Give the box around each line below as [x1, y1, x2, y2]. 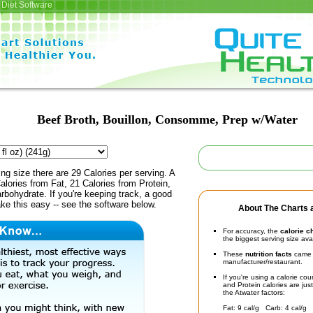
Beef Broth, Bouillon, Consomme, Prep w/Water [36, 112, 298, 126]
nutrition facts [245, 250, 292, 258]
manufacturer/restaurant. [223, 258, 303, 265]
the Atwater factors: [223, 289, 285, 296]
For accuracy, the [223, 227, 280, 235]
